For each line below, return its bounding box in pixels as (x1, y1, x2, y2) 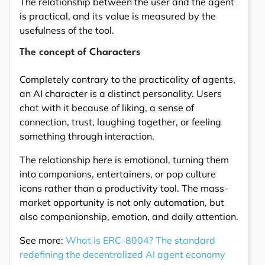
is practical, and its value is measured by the (20, 9, 216, 22)
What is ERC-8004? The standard (66, 234, 215, 246)
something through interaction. (20, 130, 154, 142)
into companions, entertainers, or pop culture (20, 167, 216, 180)
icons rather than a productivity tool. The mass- (20, 182, 228, 194)
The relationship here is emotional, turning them (20, 153, 229, 166)
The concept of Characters (20, 47, 141, 57)
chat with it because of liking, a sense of (20, 101, 194, 114)
